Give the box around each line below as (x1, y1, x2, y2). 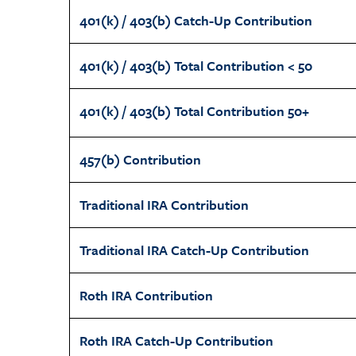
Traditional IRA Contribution (79, 195, 249, 215)
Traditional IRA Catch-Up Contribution (79, 240, 309, 260)
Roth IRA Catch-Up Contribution (79, 331, 273, 350)
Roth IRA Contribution (79, 285, 213, 305)
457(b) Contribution (79, 149, 201, 169)
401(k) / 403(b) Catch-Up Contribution (79, 10, 312, 30)
